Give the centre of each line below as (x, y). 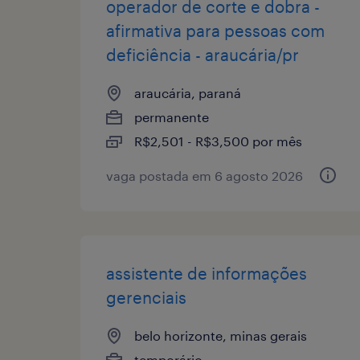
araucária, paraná (188, 92)
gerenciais (146, 297)
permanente (172, 117)
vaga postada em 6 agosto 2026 (205, 175)
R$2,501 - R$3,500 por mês (218, 141)
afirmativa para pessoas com (215, 30)
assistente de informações (207, 273)
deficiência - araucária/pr (202, 54)
